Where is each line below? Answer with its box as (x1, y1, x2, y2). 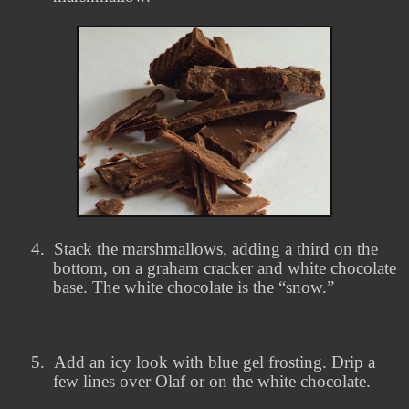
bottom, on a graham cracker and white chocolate (53, 258, 396, 278)
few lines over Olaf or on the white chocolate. (53, 372, 371, 392)
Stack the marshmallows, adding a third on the (54, 239, 378, 259)
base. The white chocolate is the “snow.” (53, 278, 334, 298)
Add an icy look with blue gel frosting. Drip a (54, 352, 375, 372)
